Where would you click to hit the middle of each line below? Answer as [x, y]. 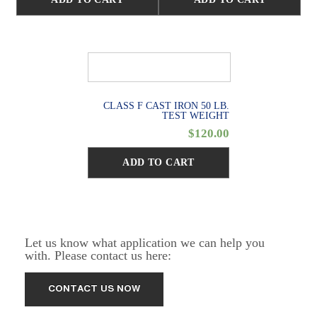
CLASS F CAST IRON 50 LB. [167, 106]
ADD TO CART [158, 162]
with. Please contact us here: [98, 256]
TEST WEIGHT [196, 116]
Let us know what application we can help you [145, 243]
